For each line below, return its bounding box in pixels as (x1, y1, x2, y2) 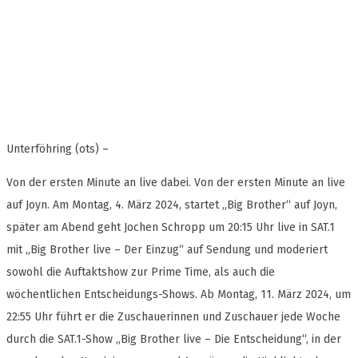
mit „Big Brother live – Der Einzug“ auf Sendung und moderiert (6, 243, 328, 257)
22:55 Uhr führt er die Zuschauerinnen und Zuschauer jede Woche (6, 310, 340, 324)
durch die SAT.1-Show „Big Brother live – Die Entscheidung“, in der (6, 332, 341, 347)
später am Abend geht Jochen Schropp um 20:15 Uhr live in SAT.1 (6, 221, 335, 235)
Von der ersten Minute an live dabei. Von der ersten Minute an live (6, 176, 345, 190)
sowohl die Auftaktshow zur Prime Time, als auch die (6, 265, 275, 280)
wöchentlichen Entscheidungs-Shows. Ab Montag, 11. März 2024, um (6, 288, 351, 302)
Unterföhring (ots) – (6, 142, 109, 157)
